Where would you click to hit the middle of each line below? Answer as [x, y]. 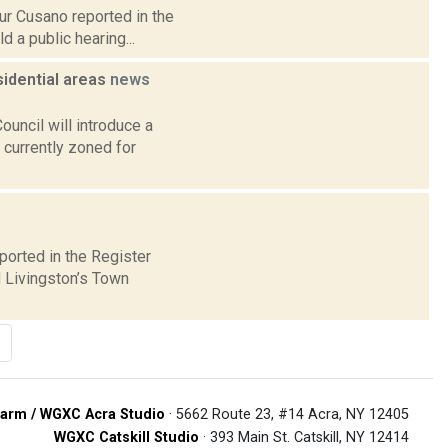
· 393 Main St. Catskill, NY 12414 [304, 437]
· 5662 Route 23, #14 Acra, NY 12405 [287, 414]
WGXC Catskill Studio [126, 437]
